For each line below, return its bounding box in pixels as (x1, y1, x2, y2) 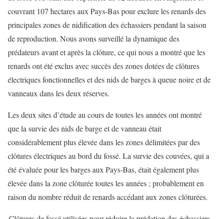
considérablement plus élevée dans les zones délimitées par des (8, 137, 200, 148)
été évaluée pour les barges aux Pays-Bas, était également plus (8, 164, 199, 175)
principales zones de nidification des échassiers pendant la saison (8, 20, 206, 30)
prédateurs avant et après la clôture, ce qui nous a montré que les (8, 47, 205, 58)
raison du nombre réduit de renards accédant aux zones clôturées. (8, 192, 208, 202)
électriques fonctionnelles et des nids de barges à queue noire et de (8, 74, 211, 85)
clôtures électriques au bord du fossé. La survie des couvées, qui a (8, 151, 209, 161)
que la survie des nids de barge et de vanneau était (8, 123, 161, 134)
